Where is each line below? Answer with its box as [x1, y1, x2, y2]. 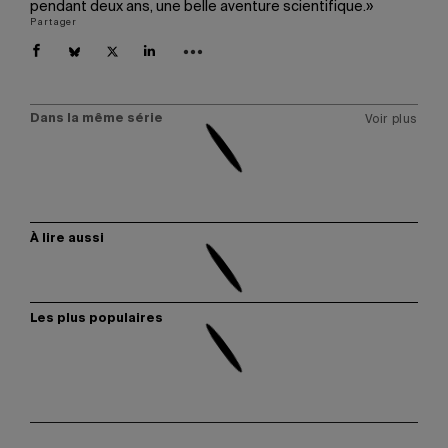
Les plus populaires [30, 313, 163, 325]
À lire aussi [30, 233, 104, 245]
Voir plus [364, 113, 418, 126]
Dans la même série [30, 113, 163, 125]
